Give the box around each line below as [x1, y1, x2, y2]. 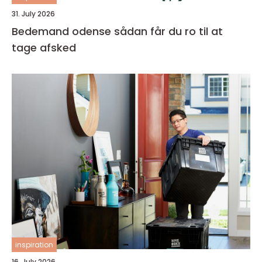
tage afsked [12, 40, 76, 55]
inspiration [15, 240, 53, 250]
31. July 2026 [12, 9, 55, 19]
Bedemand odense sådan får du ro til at [12, 24, 114, 39]
